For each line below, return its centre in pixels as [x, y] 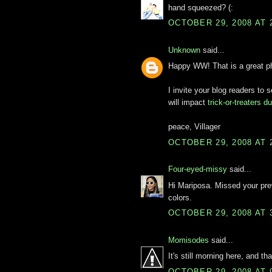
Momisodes [189, 240]
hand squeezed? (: [201, 7]
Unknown [184, 50]
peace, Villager [194, 127]
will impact [188, 103]
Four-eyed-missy [198, 169]
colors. [180, 197]
